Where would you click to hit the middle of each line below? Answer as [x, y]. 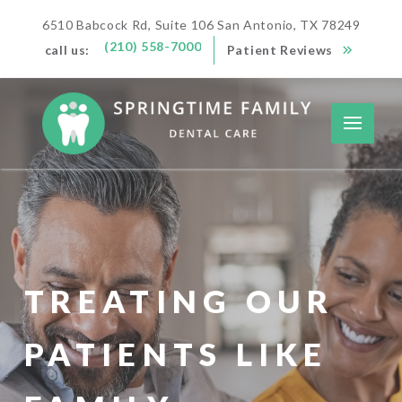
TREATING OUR [179, 301]
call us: [67, 50]
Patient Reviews [280, 50]
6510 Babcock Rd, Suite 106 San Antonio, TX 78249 [201, 24]
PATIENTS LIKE [176, 354]
